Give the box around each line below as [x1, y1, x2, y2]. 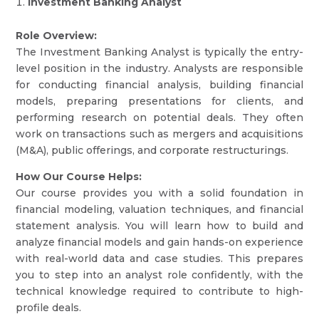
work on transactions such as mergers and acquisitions [16, 127, 303, 140]
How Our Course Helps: [16, 170, 142, 183]
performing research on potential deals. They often [16, 111, 303, 124]
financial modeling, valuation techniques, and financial [16, 203, 303, 216]
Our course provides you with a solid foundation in [16, 187, 303, 199]
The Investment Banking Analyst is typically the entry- [16, 46, 303, 58]
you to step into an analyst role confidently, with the [16, 268, 303, 281]
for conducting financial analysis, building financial [16, 78, 303, 91]
